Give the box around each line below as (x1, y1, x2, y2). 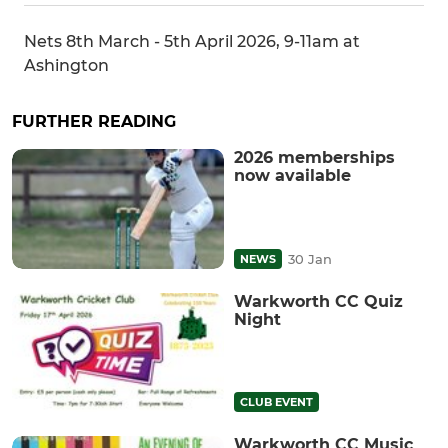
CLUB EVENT (240, 394, 313, 409)
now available (234, 166, 351, 186)
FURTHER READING (12, 112, 176, 132)
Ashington (24, 56, 109, 76)
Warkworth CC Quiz (234, 291, 403, 311)
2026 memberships (234, 148, 395, 168)
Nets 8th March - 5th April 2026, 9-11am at (24, 32, 360, 52)
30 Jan (288, 250, 332, 267)
